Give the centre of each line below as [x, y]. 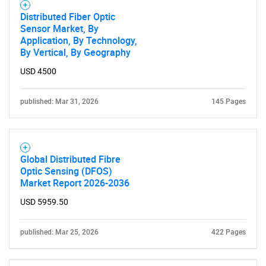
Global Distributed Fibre [70, 159]
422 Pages [229, 232]
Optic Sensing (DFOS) [66, 171]
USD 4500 [38, 71]
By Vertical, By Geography [75, 52]
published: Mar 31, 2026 [59, 102]
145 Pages [229, 102]
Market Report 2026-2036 [75, 183]
